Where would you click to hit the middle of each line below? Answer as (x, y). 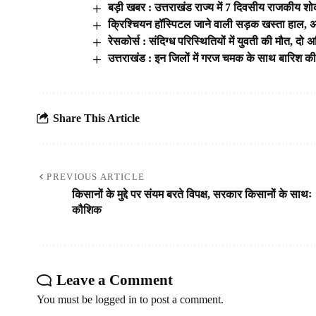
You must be (66, 299)
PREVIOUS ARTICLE (96, 176)
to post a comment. (180, 299)
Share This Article (96, 119)
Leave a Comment (115, 280)
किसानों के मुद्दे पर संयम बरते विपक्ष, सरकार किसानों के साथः (192, 194)
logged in (116, 299)
